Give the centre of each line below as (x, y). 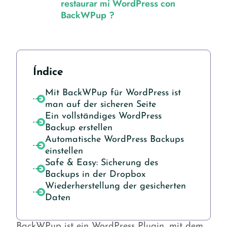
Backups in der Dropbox (95, 174)
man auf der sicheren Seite (101, 104)
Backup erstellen (79, 128)
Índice (48, 72)
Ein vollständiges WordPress (103, 116)
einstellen (64, 151)
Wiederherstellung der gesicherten (116, 186)
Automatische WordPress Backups (115, 139)
